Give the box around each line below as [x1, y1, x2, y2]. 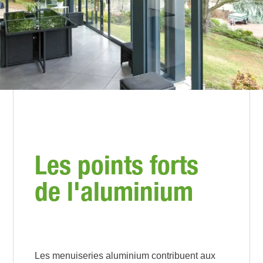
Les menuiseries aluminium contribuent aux [35, 251, 216, 261]
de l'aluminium [35, 176, 194, 207]
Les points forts [35, 149, 199, 181]
